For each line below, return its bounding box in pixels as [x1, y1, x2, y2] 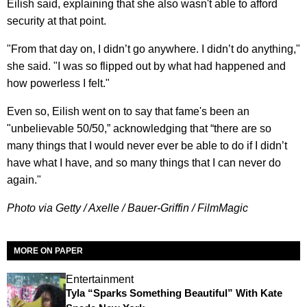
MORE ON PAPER [14, 245, 83, 256]
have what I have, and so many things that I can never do [7, 156, 281, 169]
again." [7, 173, 41, 186]
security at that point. [7, 14, 106, 27]
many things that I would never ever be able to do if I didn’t [7, 139, 287, 151]
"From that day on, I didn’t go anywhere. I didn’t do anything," [7, 42, 300, 55]
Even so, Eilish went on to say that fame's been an [7, 105, 249, 117]
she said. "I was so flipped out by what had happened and [7, 60, 286, 72]
